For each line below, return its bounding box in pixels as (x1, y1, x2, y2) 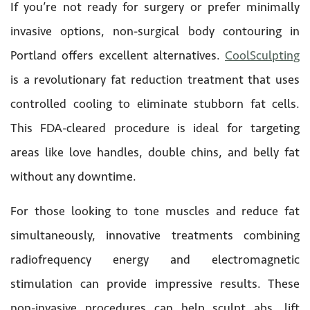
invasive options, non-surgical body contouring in (10, 23, 300, 39)
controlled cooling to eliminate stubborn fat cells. (10, 95, 300, 111)
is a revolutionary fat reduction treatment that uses (10, 71, 300, 87)
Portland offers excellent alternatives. (10, 47, 225, 63)
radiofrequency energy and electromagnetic (10, 251, 300, 267)
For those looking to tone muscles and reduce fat (10, 203, 300, 219)
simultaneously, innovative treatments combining (10, 227, 300, 243)
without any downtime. (10, 168, 136, 184)
